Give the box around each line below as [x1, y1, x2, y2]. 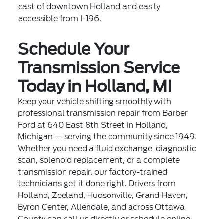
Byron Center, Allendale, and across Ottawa [18, 202, 185, 212]
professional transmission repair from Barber [18, 108, 188, 118]
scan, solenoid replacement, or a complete [18, 155, 180, 165]
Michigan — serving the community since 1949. [18, 131, 197, 141]
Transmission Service [18, 58, 180, 77]
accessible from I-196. [18, 13, 102, 23]
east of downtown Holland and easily [18, 1, 161, 11]
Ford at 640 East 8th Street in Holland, [18, 120, 168, 130]
